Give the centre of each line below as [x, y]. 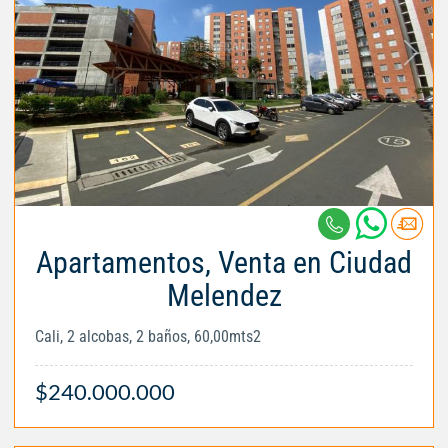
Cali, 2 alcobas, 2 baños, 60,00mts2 [148, 337]
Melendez [224, 296]
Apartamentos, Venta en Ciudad [224, 263]
